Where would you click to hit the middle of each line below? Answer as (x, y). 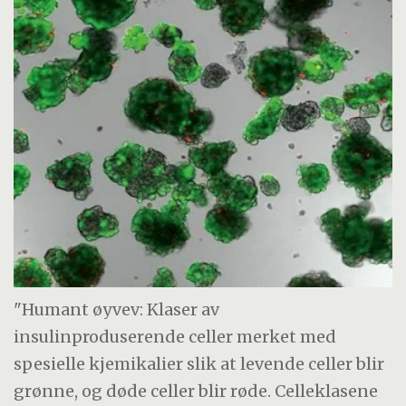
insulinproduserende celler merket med (175, 337)
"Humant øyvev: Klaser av (117, 310)
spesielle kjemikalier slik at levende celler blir (199, 364)
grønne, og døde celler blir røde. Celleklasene (196, 391)
